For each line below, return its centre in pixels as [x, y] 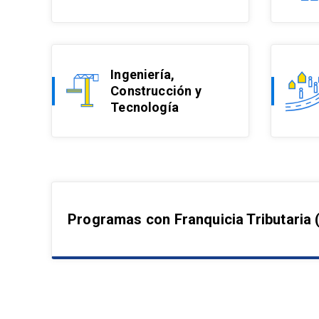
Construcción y [156, 91]
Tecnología [145, 107]
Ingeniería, [143, 74]
